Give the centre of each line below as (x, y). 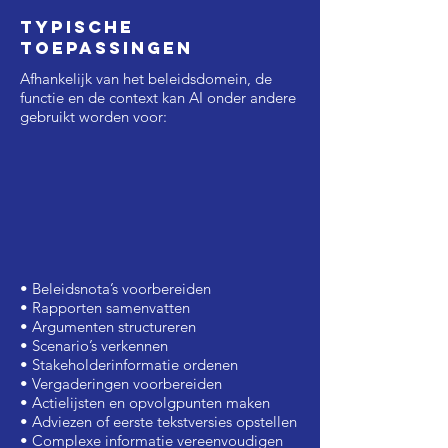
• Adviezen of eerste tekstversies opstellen (158, 421)
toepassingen (106, 48)
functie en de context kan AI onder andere (158, 97)
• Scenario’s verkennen (94, 345)
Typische (77, 27)
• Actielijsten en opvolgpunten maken (145, 402)
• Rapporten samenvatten (105, 307)
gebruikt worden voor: (93, 116)
